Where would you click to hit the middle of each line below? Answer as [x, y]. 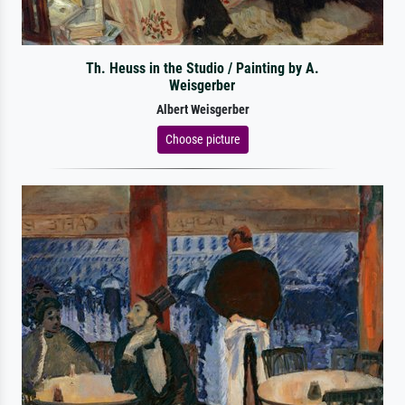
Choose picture [202, 139]
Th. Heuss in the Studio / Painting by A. [202, 68]
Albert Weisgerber [202, 109]
